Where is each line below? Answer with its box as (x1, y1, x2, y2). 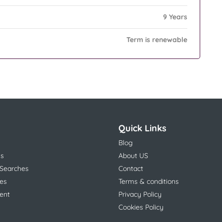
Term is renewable (126, 35, 187, 45)
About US (118, 151, 148, 161)
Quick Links (118, 122, 166, 134)
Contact (118, 164, 143, 173)
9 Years (163, 12, 187, 22)
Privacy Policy (118, 190, 162, 199)
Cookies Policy (118, 203, 164, 212)
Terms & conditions (118, 177, 179, 186)
